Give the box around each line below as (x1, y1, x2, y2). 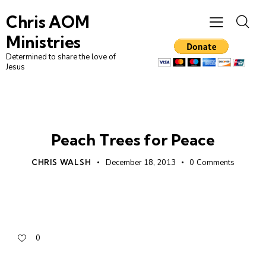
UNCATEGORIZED (99, 113, 167, 122)
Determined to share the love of (6, 52, 116, 63)
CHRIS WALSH (31, 157, 91, 167)
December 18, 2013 (105, 157, 176, 169)
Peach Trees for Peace (51, 130, 215, 150)
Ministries (6, 32, 81, 53)
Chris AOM (6, 12, 90, 33)
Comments (197, 157, 235, 169)
